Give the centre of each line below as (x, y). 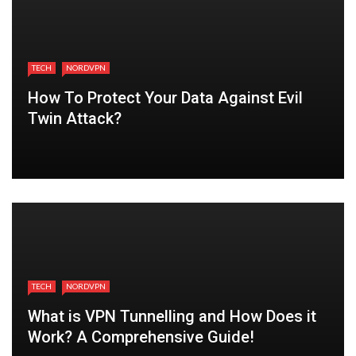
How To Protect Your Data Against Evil (165, 97)
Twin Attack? (77, 118)
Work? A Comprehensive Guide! (141, 337)
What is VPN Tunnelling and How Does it (172, 316)
